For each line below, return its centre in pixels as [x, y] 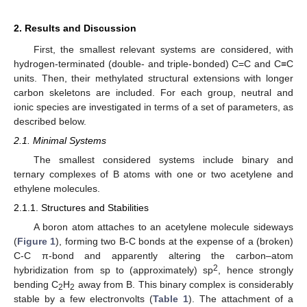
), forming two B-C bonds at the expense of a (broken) [175, 241]
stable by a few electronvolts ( [83, 298]
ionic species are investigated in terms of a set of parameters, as [153, 107]
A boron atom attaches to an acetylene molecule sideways [163, 226]
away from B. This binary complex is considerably [184, 284]
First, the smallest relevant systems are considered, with [163, 50]
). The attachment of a [241, 298]
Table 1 [171, 298]
